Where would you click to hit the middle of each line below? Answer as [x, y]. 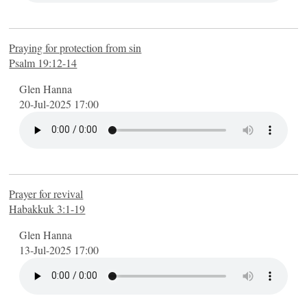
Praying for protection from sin [75, 47]
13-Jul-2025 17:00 [59, 249]
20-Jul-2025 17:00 [59, 103]
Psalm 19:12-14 [43, 62]
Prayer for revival [46, 193]
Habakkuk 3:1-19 [47, 208]
